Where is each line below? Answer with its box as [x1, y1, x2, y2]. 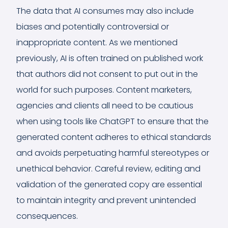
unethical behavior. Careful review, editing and [16, 162, 201, 175]
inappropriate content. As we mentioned [16, 36, 178, 48]
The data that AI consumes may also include [16, 5, 194, 17]
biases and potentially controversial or [16, 20, 169, 33]
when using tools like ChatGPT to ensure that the [16, 115, 209, 127]
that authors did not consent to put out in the [16, 68, 198, 80]
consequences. [16, 210, 78, 222]
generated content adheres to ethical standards [16, 131, 211, 143]
